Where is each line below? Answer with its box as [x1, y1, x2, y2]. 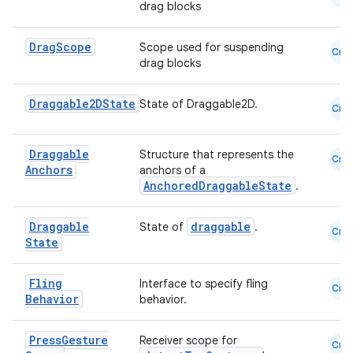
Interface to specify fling [139, 277, 268, 291]
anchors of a [139, 163, 206, 177]
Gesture [61, 333, 108, 347]
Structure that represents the [139, 147, 294, 162]
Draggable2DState [29, 96, 136, 111]
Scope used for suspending [139, 40, 284, 54]
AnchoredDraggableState [143, 178, 292, 193]
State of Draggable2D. [139, 97, 258, 111]
